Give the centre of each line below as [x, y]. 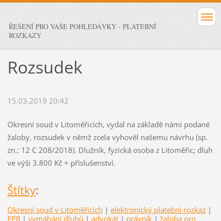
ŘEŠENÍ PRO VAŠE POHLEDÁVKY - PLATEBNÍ [83, 26]
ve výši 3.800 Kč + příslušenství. [61, 163]
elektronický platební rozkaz [158, 210]
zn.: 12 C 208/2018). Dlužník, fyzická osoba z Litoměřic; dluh [110, 150]
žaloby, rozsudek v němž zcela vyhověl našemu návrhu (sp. [107, 137]
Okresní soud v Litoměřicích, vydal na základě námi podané [108, 125]
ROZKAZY [25, 35]
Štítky [21, 190]
